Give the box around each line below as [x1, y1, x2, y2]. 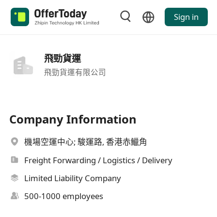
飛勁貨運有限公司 [44, 66, 106, 77]
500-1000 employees [24, 190, 104, 202]
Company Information [9, 111, 137, 127]
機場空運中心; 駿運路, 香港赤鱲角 [24, 136, 148, 148]
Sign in [173, 11, 199, 23]
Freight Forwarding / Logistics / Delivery [24, 154, 173, 166]
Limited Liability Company [24, 172, 122, 184]
